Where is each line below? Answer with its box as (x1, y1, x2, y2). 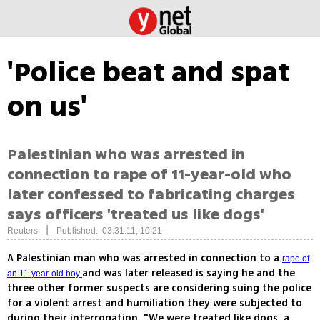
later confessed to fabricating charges (7, 183, 295, 206)
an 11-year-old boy (7, 269, 82, 279)
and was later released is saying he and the (82, 266, 295, 281)
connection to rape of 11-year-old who (7, 163, 291, 186)
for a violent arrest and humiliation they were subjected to (7, 296, 302, 311)
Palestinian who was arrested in (7, 143, 245, 166)
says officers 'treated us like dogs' (7, 203, 264, 226)
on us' (7, 86, 87, 127)
